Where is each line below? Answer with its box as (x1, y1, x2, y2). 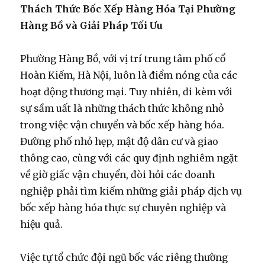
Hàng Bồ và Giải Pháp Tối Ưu (20, 19, 163, 31)
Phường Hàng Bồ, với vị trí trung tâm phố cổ (20, 52, 226, 64)
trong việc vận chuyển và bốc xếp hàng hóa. (20, 118, 225, 131)
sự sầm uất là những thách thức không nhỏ (20, 102, 224, 114)
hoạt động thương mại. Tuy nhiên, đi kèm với (20, 85, 233, 98)
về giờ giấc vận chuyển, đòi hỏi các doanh (20, 168, 215, 180)
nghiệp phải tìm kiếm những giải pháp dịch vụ (20, 185, 243, 197)
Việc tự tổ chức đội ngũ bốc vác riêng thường (20, 251, 228, 263)
